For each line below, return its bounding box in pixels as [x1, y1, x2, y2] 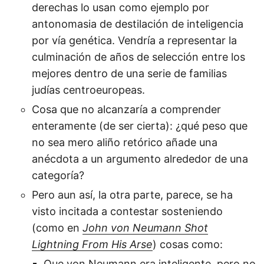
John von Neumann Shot [82, 222, 208, 234]
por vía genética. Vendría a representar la [32, 34, 237, 47]
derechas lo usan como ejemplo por [32, 1, 209, 14]
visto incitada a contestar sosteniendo [32, 205, 223, 217]
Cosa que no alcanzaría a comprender [32, 103, 221, 115]
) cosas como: [153, 238, 223, 250]
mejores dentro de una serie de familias [32, 67, 227, 80]
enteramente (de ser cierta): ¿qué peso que [32, 120, 247, 132]
